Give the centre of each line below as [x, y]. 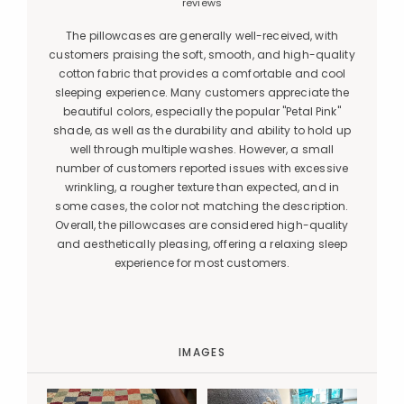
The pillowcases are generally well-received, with [202, 36]
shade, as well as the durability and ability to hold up [202, 130]
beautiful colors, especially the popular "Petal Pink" [202, 111]
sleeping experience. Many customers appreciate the [202, 92]
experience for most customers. [202, 263]
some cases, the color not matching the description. [202, 206]
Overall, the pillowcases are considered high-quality [202, 225]
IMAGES [202, 352]
